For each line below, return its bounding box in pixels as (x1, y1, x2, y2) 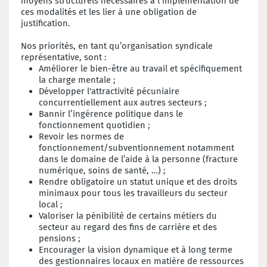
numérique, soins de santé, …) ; (39, 164, 166, 176)
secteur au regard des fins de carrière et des (39, 221, 217, 232)
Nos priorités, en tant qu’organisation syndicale (21, 40, 213, 51)
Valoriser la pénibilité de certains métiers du (39, 210, 217, 221)
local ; (39, 198, 63, 210)
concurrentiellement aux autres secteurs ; (39, 97, 207, 108)
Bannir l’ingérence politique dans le (39, 108, 183, 119)
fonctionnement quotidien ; (39, 119, 150, 131)
